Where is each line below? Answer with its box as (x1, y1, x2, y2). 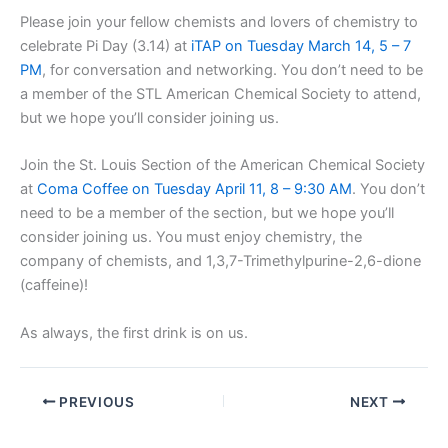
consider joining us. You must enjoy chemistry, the (20, 228, 362, 247)
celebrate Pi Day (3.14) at (20, 37, 191, 56)
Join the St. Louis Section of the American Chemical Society (20, 156, 425, 175)
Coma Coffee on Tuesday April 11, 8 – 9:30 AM (37, 180, 352, 199)
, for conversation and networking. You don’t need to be (42, 61, 423, 80)
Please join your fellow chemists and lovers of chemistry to (20, 13, 418, 32)
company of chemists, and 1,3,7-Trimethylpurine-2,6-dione (20, 252, 421, 271)
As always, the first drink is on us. (20, 323, 248, 342)
